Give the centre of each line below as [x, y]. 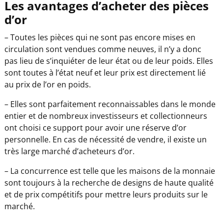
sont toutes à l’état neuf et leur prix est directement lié [105, 72]
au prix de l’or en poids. [47, 84]
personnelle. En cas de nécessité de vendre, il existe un [105, 139]
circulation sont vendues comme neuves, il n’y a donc [103, 49]
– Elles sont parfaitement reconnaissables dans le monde [110, 104]
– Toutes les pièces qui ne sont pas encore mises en [100, 37]
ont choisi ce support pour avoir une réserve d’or [95, 127]
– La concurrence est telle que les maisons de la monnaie [110, 171]
